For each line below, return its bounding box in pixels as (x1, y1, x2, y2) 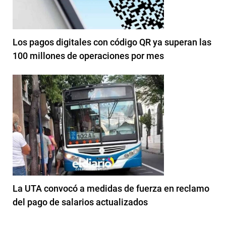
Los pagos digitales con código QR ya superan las (13, 36, 211, 47)
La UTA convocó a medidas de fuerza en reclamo (13, 183, 209, 194)
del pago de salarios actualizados (13, 196, 148, 207)
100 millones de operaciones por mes (13, 50, 164, 61)
